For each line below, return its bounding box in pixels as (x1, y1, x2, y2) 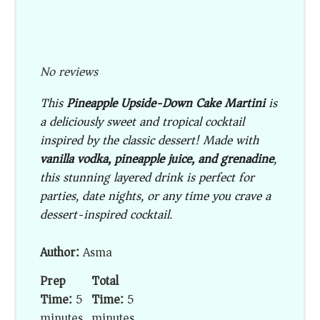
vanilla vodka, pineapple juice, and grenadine (40, 147, 274, 170)
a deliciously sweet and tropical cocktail (40, 110, 245, 133)
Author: (40, 241, 80, 264)
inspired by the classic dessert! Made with (40, 129, 259, 151)
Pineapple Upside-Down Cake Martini (66, 91, 266, 114)
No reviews (40, 60, 99, 83)
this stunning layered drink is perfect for (40, 166, 255, 189)
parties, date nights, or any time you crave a (40, 184, 271, 207)
